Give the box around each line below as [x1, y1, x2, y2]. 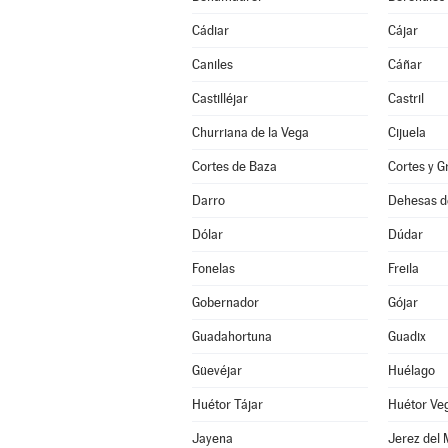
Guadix [387, 329, 426, 344]
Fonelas [191, 261, 235, 276]
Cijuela [387, 125, 426, 140]
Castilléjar [191, 91, 248, 106]
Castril [387, 91, 424, 106]
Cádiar [191, 23, 229, 38]
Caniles [191, 57, 233, 72]
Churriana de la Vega [191, 125, 309, 140]
